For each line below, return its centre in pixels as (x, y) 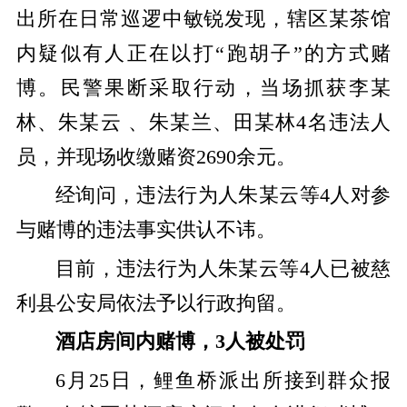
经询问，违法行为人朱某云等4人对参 (223, 196)
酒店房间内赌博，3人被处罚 (180, 342)
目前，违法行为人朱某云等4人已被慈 (223, 268)
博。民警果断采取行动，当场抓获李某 (203, 88)
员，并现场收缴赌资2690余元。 (156, 157)
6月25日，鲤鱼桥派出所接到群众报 (223, 380)
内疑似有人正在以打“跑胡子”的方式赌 (203, 53)
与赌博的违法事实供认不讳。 (146, 230)
